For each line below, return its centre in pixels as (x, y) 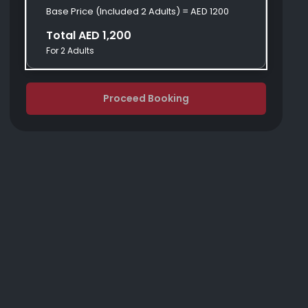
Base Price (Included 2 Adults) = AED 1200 (138, 11)
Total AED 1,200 (89, 35)
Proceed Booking (146, 98)
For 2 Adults (70, 51)
